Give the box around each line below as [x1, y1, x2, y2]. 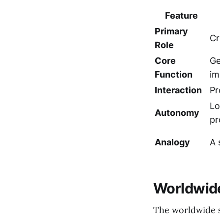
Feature [165, 10, 198, 21]
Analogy [155, 137, 190, 147]
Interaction [155, 84, 202, 95]
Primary [155, 26, 188, 36]
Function [155, 69, 192, 80]
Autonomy [155, 107, 199, 118]
